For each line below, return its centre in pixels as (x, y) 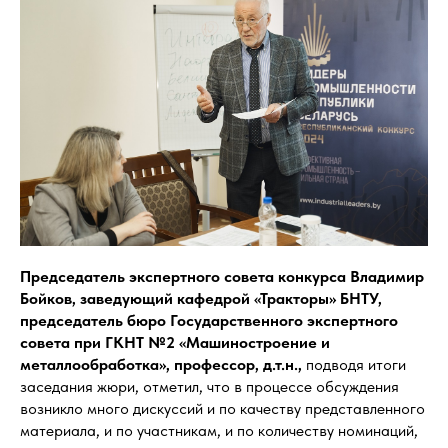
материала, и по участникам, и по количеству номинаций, (219, 431)
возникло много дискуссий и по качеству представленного (222, 409)
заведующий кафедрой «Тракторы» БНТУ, (231, 299)
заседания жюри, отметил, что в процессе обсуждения (209, 387)
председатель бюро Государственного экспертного (209, 321)
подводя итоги (356, 365)
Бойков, (48, 299)
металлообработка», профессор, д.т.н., (163, 365)
